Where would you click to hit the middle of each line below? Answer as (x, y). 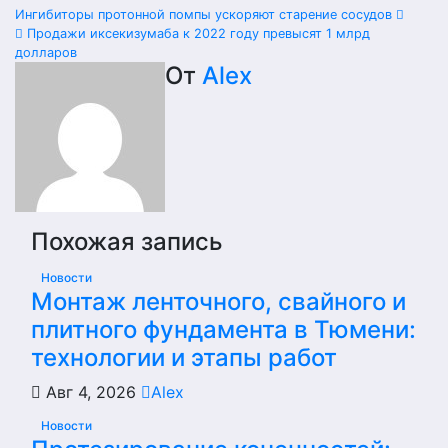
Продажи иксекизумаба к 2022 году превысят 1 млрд (196, 33)
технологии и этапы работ (184, 357)
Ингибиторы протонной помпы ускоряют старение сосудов (205, 14)
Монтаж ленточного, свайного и (218, 301)
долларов (46, 52)
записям (80, 98)
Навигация (98, 22)
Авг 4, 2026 (91, 392)
